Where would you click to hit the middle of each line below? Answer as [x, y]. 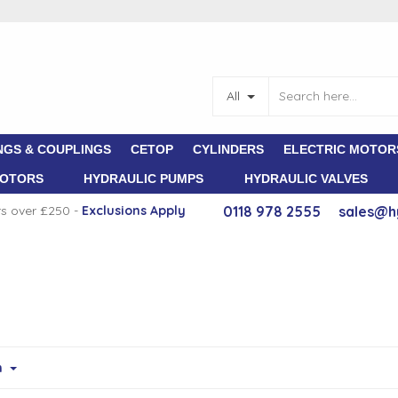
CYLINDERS [229, 149]
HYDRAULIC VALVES [306, 179]
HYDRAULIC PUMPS [144, 179]
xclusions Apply [137, 211]
